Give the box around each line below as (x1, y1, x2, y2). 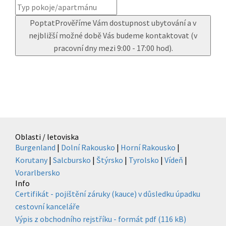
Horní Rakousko (121, 142, 176, 153)
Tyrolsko (129, 155, 159, 165)
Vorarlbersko (15, 167, 60, 178)
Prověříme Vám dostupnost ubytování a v (55, 18, 196, 28)
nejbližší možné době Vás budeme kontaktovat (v (29, 30, 197, 41)
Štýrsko (96, 155, 123, 165)
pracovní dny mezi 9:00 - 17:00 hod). (53, 43, 173, 53)
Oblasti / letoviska (15, 132, 79, 142)
